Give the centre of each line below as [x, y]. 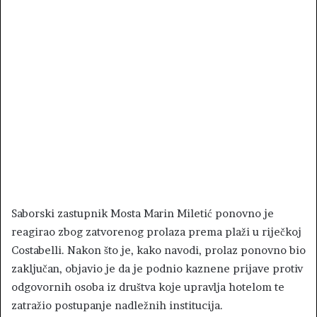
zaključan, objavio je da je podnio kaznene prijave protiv [157, 268]
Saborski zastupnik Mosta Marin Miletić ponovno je [143, 213]
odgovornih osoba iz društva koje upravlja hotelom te [148, 287]
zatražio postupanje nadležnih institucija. [117, 305]
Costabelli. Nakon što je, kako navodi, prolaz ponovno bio [158, 250]
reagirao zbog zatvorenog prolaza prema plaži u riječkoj [156, 231]
